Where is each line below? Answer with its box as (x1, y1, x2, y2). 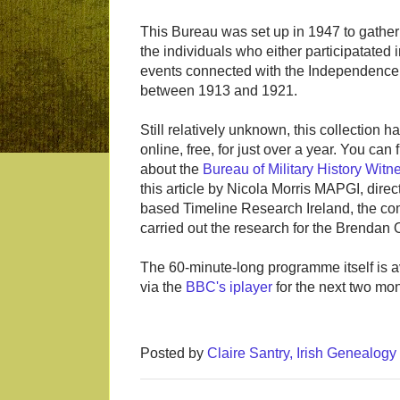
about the (140, 162, 203, 178)
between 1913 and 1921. (140, 83, 297, 99)
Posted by (140, 346, 207, 362)
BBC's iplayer (186, 279, 272, 296)
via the (140, 279, 186, 296)
